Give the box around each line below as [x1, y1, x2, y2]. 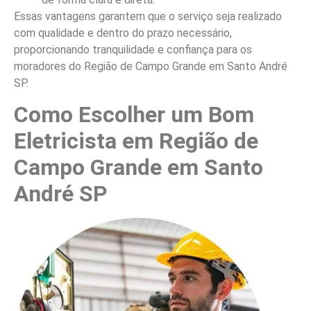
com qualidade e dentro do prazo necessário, [14, 26, 232, 40]
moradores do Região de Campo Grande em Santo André [14, 59, 287, 73]
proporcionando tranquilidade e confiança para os [14, 42, 252, 56]
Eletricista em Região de [14, 128, 258, 155]
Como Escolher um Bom [14, 101, 254, 128]
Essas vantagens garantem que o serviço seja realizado [14, 9, 282, 23]
